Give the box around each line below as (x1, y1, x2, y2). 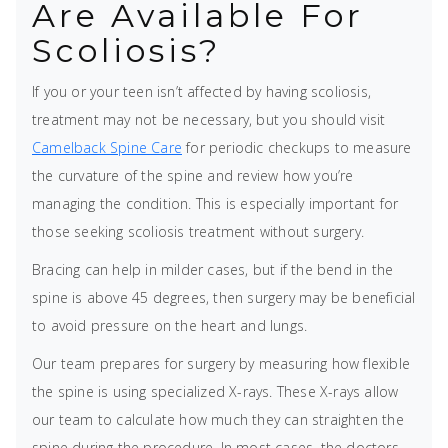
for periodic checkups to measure (182, 138, 412, 157)
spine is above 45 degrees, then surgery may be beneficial (32, 288, 416, 307)
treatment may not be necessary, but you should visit (32, 110, 386, 129)
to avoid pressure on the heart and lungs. (32, 316, 308, 335)
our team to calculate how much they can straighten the (32, 410, 404, 429)
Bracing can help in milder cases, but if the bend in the (32, 260, 394, 279)
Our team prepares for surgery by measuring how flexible (32, 354, 411, 373)
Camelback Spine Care (32, 138, 182, 157)
